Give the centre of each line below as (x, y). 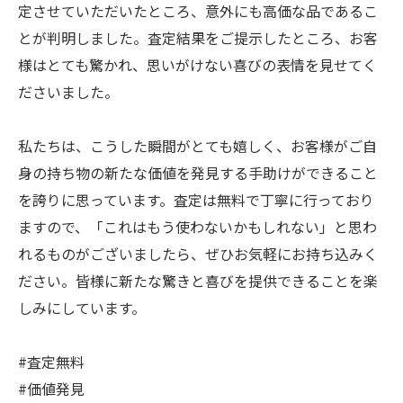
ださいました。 (68, 92)
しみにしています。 (82, 308)
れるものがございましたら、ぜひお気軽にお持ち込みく (198, 254)
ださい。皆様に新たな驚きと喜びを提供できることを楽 (198, 281)
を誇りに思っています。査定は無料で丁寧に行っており (196, 200)
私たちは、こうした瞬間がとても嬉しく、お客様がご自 (197, 146)
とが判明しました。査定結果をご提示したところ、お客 (198, 38)
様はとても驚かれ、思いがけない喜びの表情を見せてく (197, 65)
